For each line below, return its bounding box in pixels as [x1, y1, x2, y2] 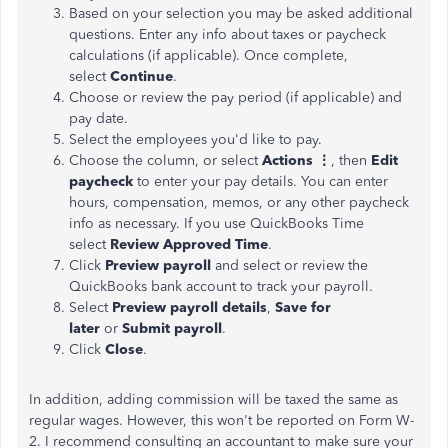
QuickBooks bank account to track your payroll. [69, 278, 373, 295]
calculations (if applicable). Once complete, [69, 47, 348, 64]
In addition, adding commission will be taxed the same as [29, 391, 398, 408]
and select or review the [215, 257, 368, 274]
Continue [110, 68, 173, 85]
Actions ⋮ [262, 152, 331, 169]
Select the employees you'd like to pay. [69, 131, 322, 148]
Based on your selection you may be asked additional [69, 5, 413, 22]
